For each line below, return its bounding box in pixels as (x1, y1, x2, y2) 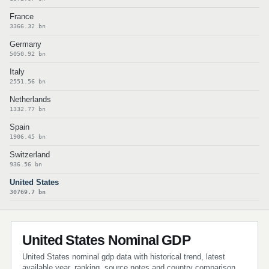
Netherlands (10, 95, 51, 104)
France (10, 12, 34, 21)
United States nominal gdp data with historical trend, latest (22, 252, 225, 261)
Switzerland (10, 150, 50, 159)
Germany (10, 40, 41, 49)
